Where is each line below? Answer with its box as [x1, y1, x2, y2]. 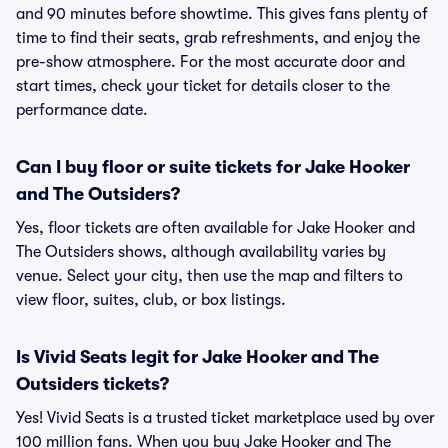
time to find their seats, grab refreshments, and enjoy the [16, 29, 420, 47]
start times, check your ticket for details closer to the [16, 77, 390, 95]
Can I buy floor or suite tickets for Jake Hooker [16, 157, 410, 177]
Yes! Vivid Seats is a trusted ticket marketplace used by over [16, 409, 435, 427]
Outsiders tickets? [16, 374, 169, 394]
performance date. [16, 101, 148, 119]
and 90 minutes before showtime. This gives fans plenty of [16, 5, 428, 23]
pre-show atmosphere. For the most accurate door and [16, 53, 405, 71]
